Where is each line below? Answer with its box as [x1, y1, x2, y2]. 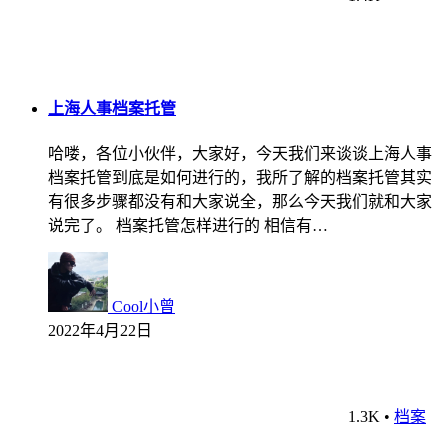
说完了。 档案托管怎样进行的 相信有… [48, 217, 328, 235]
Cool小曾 [112, 298, 175, 316]
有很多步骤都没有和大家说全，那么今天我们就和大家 [48, 193, 432, 211]
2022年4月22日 [48, 322, 152, 340]
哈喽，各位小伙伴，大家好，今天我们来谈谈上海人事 [48, 145, 432, 163]
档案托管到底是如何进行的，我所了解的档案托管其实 [48, 169, 432, 187]
